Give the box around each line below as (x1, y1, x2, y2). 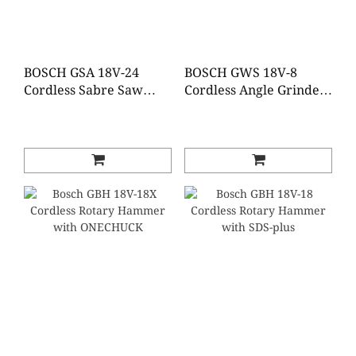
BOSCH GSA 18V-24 (24, 65, 139, 80)
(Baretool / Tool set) (184, 100, 303, 115)
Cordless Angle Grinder (184, 83, 326, 98)
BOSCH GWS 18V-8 (184, 65, 297, 80)
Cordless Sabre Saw (24, 83, 143, 98)
